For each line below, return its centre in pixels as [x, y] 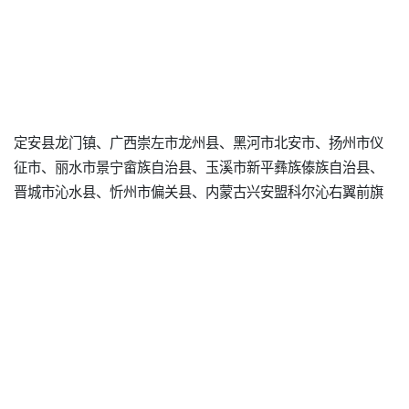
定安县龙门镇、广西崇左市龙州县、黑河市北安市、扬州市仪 [199, 142]
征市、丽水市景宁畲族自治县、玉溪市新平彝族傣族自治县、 [199, 167]
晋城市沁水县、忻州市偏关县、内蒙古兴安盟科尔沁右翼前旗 [199, 191]
